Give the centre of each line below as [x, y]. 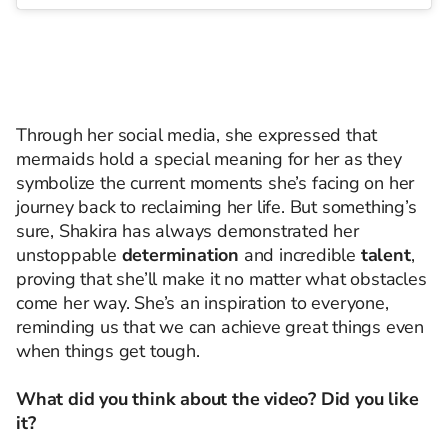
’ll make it [181, 279]
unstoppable [69, 255]
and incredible [300, 255]
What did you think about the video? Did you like [217, 399]
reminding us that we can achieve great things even [220, 327]
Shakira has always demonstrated [196, 231]
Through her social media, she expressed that [197, 135]
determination [180, 255]
